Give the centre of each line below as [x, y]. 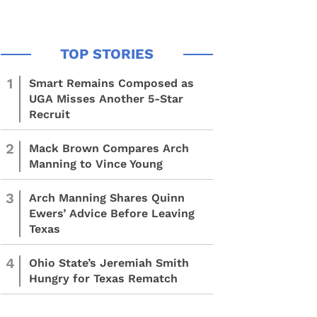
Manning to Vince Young [96, 164]
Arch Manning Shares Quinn [107, 198]
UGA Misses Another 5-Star [106, 99]
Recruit [50, 114]
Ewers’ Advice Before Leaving [112, 213]
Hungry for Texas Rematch [103, 278]
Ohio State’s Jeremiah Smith [109, 263]
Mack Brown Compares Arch [109, 148]
